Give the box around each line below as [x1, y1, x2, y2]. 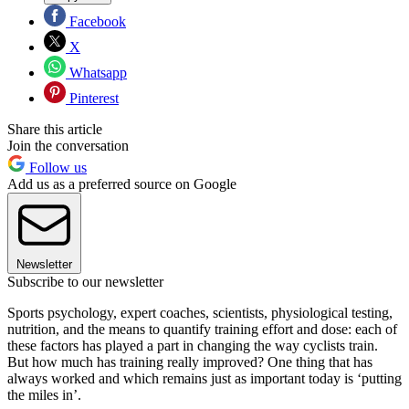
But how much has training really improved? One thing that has [7, 354, 372, 371]
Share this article [7, 121, 102, 138]
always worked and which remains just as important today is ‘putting [7, 371, 402, 387]
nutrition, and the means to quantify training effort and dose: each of [7, 321, 397, 338]
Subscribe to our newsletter [7, 274, 163, 290]
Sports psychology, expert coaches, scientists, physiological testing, [7, 305, 393, 321]
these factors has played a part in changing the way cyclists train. [7, 338, 378, 354]
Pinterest [66, 90, 119, 107]
